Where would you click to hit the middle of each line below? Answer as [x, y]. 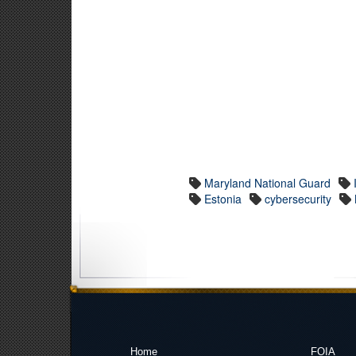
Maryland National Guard [268, 183]
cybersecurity [298, 199]
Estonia [223, 199]
